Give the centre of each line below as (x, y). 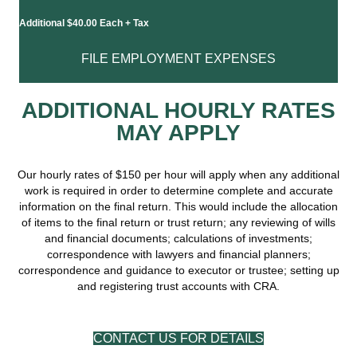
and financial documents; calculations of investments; (178, 238)
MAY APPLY (178, 132)
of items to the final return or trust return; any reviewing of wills (178, 222)
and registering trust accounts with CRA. (178, 286)
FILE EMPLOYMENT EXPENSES (178, 58)
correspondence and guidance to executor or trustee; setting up (178, 270)
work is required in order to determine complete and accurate (178, 190)
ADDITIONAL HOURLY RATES (178, 110)
